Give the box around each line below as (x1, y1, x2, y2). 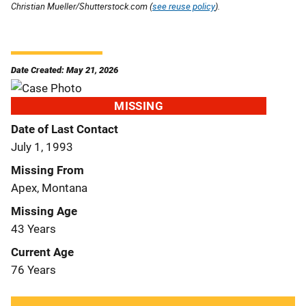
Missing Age (11, 204, 77, 218)
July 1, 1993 (11, 139, 73, 154)
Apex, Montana (11, 180, 87, 195)
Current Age (11, 245, 74, 259)
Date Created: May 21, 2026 (11, 64, 118, 75)
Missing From (11, 163, 84, 177)
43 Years (11, 221, 56, 236)
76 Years (11, 262, 56, 277)
